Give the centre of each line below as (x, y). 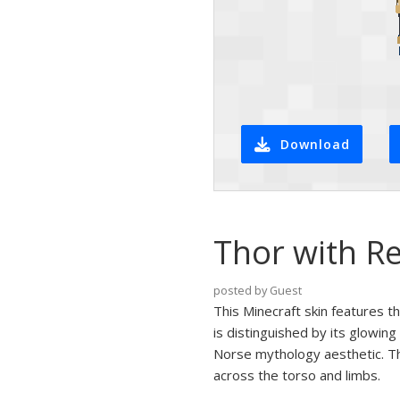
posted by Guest (258, 290)
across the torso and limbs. (297, 375)
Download (315, 144)
